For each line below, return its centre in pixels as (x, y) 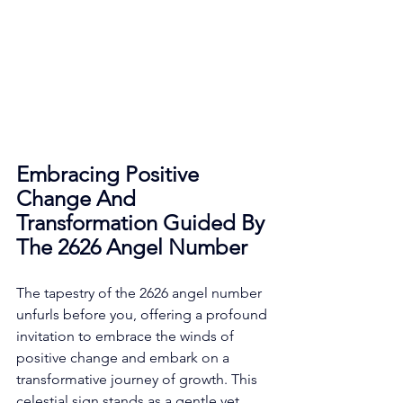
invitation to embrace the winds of (127, 336)
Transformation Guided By (143, 222)
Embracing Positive (110, 174)
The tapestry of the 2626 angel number (141, 292)
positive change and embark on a (125, 357)
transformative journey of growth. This (139, 379)
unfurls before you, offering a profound (143, 314)
